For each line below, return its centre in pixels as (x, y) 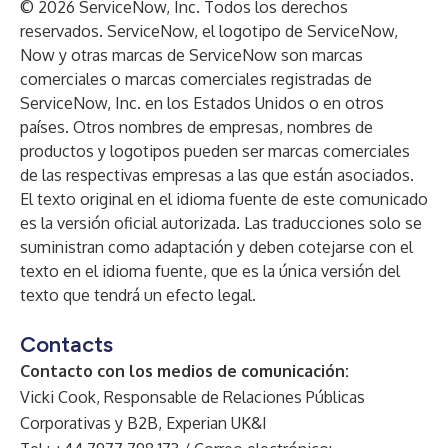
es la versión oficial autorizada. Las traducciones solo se (221, 223)
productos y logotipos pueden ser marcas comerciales (215, 151)
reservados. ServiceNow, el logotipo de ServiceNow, (209, 31)
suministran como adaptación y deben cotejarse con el (216, 247)
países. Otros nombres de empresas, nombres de (196, 127)
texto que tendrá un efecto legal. (138, 295)
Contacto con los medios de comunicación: (184, 371)
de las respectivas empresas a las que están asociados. (217, 175)
